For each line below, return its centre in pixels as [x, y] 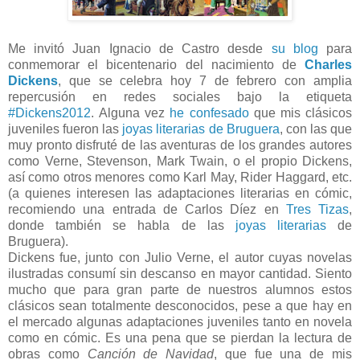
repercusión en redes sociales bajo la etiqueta [180, 96]
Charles [328, 64]
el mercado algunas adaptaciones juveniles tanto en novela [180, 321]
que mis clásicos [301, 112]
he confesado [209, 112]
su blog [295, 48]
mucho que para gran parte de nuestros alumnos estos [180, 289]
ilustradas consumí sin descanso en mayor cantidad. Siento [180, 273]
